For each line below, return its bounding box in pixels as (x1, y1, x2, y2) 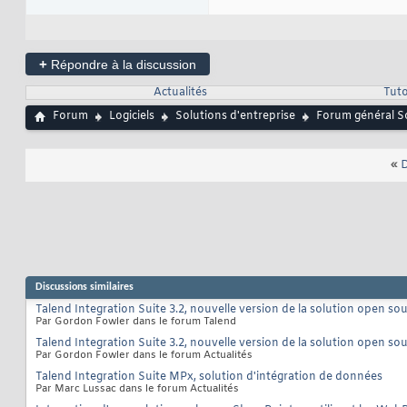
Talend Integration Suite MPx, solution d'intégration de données (35, 370, 382, 385)
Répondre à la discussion (47, 57, 196, 73)
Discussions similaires (35, 282, 134, 293)
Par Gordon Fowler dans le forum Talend (35, 315, 236, 329)
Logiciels (109, 109, 154, 124)
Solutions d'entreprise (175, 109, 295, 124)
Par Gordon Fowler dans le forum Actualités (35, 349, 253, 362)
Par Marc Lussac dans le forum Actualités (35, 382, 239, 396)
